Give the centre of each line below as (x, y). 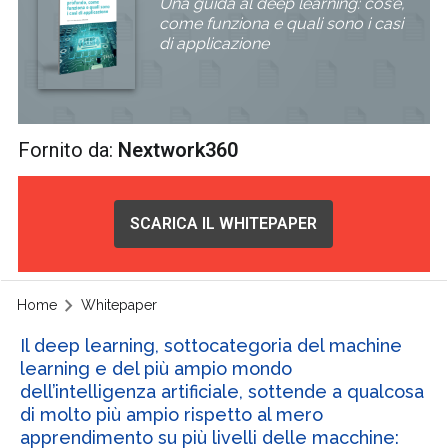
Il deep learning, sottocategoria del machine (210, 345)
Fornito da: (68, 150)
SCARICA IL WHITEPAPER (224, 224)
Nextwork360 (178, 150)
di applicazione (214, 43)
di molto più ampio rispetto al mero (171, 414)
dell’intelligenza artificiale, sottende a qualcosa (221, 391)
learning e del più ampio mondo (155, 368)
